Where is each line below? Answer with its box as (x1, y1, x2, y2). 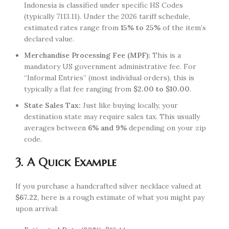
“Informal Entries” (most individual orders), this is (24, 73, 194, 82)
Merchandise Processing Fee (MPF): (24, 50, 150, 60)
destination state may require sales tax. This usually (24, 111, 200, 121)
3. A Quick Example (15, 155, 117, 169)
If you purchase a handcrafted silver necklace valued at (15, 181, 201, 191)
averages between (24, 123, 88, 132)
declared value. (24, 34, 74, 43)
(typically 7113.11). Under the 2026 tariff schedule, (24, 11, 190, 21)
